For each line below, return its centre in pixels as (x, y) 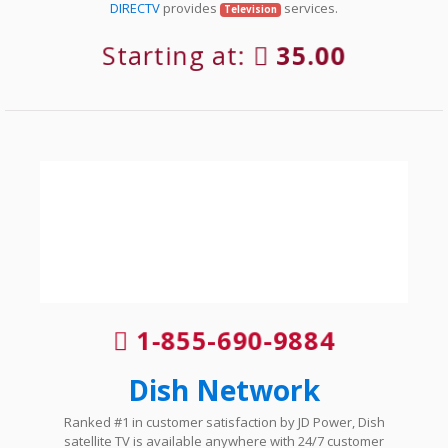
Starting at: (179, 56)
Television (250, 10)
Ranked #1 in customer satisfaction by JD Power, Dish (224, 421)
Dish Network (224, 389)
